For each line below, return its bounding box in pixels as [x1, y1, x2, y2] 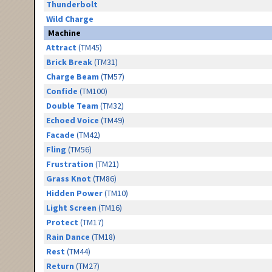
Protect [46, 217, 78, 228]
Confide [46, 86, 78, 97]
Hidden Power [46, 188, 103, 199]
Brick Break [46, 56, 92, 68]
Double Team [46, 100, 98, 112]
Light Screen [46, 202, 97, 214]
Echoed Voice [46, 115, 99, 126]
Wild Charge [46, 13, 93, 25]
